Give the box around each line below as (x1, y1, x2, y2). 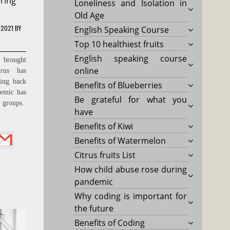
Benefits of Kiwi (74, 120, 133, 132)
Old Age (74, 9, 105, 21)
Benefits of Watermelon (74, 135, 166, 146)
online (74, 65, 99, 76)
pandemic (74, 176, 113, 187)
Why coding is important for (74, 190, 187, 202)
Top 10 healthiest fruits (74, 38, 164, 50)
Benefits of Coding (74, 217, 145, 228)
